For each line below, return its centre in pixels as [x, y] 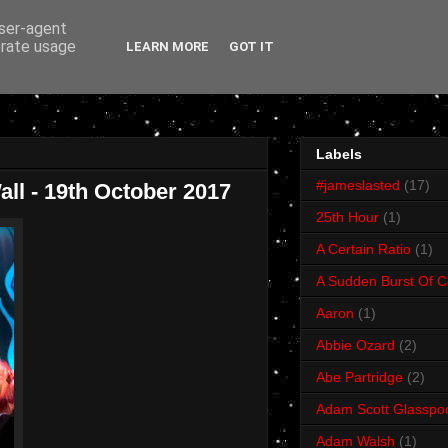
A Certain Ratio [363, 249]
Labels [339, 154]
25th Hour [347, 217]
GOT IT [251, 46]
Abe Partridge [359, 377]
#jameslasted [358, 185]
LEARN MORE [167, 46]
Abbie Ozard [355, 345]
